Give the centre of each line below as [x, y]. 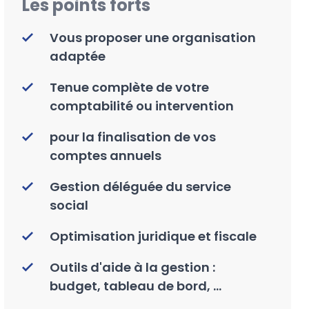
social [69, 205]
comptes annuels [106, 155]
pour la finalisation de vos [133, 137]
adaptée [78, 56]
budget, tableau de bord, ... [136, 286]
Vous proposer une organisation [153, 37]
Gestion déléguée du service [140, 186]
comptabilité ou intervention [142, 106]
